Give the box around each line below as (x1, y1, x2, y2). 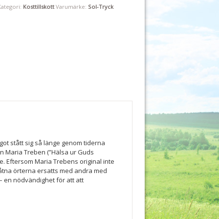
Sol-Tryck (88, 3, 113, 11)
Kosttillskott (22, 3, 54, 11)
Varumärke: (55, 3, 88, 11)
